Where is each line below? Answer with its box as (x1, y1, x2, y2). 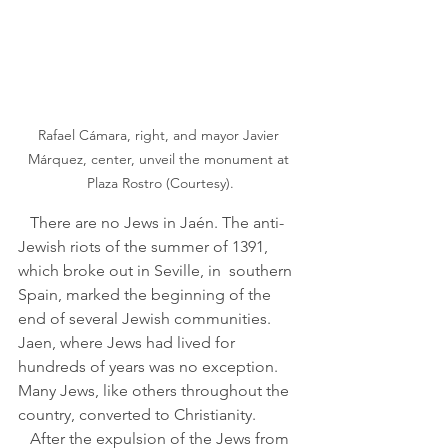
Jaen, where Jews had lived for (18, 333, 239, 352)
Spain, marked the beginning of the (18, 285, 275, 304)
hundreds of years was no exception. (18, 357, 282, 376)
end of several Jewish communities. (18, 309, 275, 328)
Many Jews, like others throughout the (18, 381, 293, 400)
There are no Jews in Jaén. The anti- (18, 213, 30, 232)
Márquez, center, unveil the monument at (27, 150, 293, 168)
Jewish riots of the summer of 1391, (18, 237, 272, 256)
